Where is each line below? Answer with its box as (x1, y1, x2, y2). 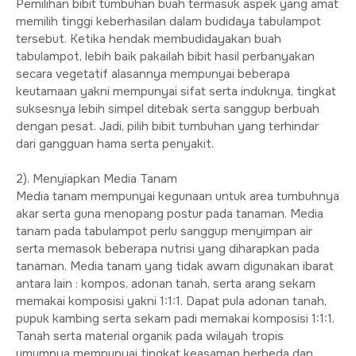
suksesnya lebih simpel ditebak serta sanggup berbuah (16, 101, 319, 117)
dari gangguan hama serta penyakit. (16, 136, 214, 152)
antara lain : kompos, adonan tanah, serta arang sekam (16, 276, 315, 292)
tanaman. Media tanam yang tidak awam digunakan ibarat (16, 258, 334, 274)
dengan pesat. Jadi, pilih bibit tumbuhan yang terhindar (16, 118, 319, 134)
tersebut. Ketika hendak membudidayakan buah (16, 31, 281, 47)
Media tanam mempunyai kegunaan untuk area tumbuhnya (16, 188, 339, 204)
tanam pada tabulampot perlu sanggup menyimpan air (16, 223, 312, 239)
